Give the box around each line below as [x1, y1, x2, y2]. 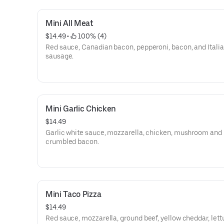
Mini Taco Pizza [45, 189, 101, 199]
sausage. [45, 52, 74, 60]
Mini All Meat [45, 18, 93, 28]
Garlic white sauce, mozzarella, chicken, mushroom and [45, 128, 222, 136]
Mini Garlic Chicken [45, 104, 116, 113]
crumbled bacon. [45, 137, 99, 145]
